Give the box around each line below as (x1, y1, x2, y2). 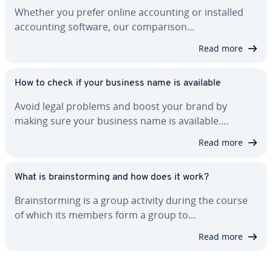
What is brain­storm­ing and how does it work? (15, 172, 209, 183)
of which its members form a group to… (15, 208, 196, 222)
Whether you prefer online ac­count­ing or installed (15, 5, 243, 19)
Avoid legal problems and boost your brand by (15, 100, 227, 114)
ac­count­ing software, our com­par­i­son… (15, 20, 195, 34)
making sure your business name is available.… (15, 114, 229, 128)
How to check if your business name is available (15, 78, 221, 89)
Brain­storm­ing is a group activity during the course (15, 194, 248, 208)
